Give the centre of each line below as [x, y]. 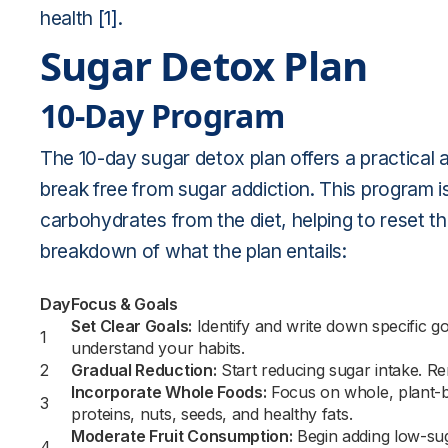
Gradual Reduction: [144, 370]
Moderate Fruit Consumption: [182, 436]
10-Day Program [162, 115]
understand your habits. [158, 348]
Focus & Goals [124, 304]
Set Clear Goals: [131, 326]
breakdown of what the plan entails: [193, 251]
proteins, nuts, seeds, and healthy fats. [212, 414]
